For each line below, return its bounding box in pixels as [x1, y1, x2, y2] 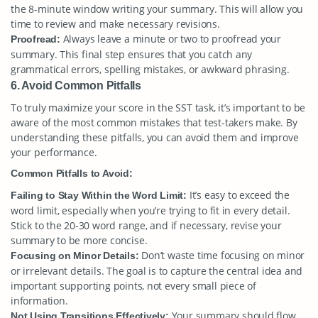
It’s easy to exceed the [187, 188, 290, 202]
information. [11, 294, 68, 307]
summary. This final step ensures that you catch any [11, 48, 253, 61]
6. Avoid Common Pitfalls [11, 79, 141, 92]
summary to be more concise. [11, 234, 148, 247]
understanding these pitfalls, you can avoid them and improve [11, 131, 299, 144]
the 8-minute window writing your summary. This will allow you [11, 2, 304, 16]
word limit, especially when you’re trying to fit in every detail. [11, 204, 290, 217]
